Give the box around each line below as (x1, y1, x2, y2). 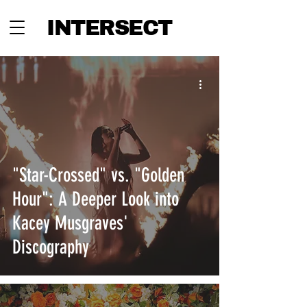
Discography (12, 236, 89, 258)
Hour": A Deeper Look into (12, 188, 179, 210)
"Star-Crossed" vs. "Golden (12, 164, 184, 186)
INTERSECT (47, 16, 172, 40)
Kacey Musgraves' (12, 212, 128, 234)
